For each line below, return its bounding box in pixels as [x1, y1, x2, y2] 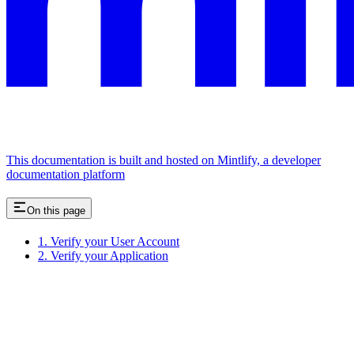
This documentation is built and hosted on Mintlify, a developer [6, 153, 321, 167]
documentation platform [6, 167, 125, 181]
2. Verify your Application [38, 248, 168, 262]
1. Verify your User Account [38, 234, 179, 248]
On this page [27, 204, 85, 217]
